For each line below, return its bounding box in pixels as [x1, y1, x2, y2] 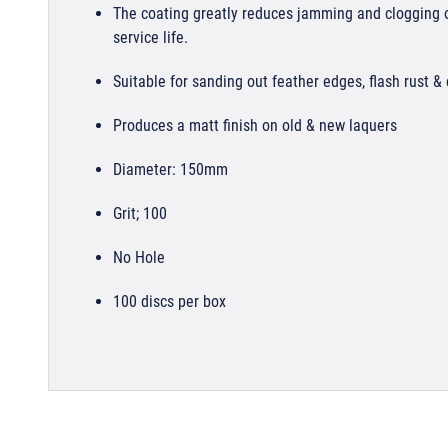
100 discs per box [113, 291, 226, 311]
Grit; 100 [113, 203, 167, 223]
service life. [113, 27, 188, 47]
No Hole [113, 247, 165, 267]
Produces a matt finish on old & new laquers [113, 115, 397, 135]
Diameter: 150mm [113, 159, 228, 179]
